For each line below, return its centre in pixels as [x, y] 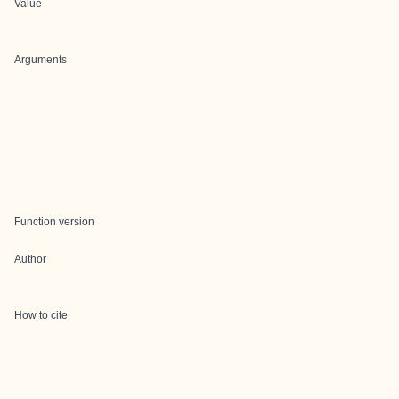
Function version [54, 222]
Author [30, 259]
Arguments [41, 60]
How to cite [41, 315]
